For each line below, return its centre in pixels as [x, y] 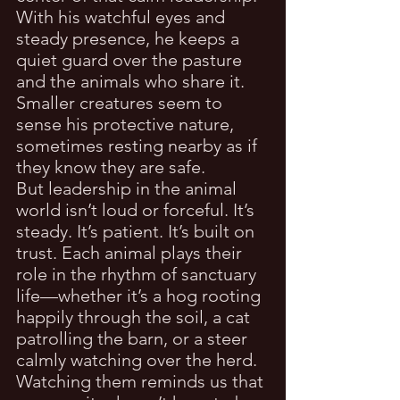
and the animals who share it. [133, 81]
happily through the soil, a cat [135, 317]
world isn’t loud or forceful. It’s [137, 209]
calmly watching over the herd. [137, 359]
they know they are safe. [111, 167]
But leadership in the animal [129, 188]
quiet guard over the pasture [131, 59]
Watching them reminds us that [142, 381]
